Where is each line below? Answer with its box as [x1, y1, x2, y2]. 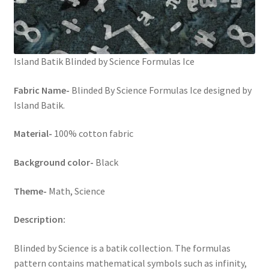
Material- [13, 127, 52, 140]
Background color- [13, 156, 95, 168]
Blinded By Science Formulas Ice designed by [71, 83, 252, 96]
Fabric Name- [13, 83, 71, 96]
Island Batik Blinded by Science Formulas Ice [13, 55, 195, 67]
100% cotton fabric [52, 127, 133, 140]
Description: [13, 213, 65, 226]
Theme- [13, 184, 49, 197]
